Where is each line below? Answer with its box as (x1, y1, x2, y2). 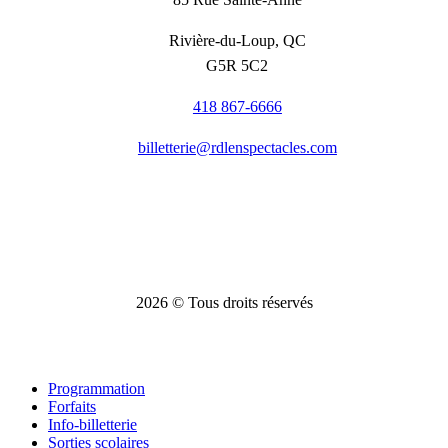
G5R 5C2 (206, 56, 269, 74)
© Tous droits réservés (167, 293, 313, 311)
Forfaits (48, 397, 96, 415)
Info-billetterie (48, 415, 137, 433)
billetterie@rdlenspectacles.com (137, 138, 337, 156)
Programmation (48, 379, 145, 397)
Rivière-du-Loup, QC (168, 31, 306, 49)
